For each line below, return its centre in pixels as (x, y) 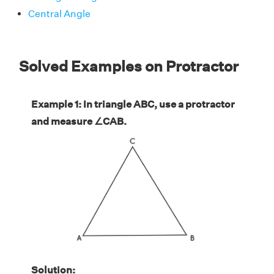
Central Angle (59, 13)
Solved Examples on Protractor (129, 66)
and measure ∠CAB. (79, 121)
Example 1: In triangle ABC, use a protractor (133, 104)
